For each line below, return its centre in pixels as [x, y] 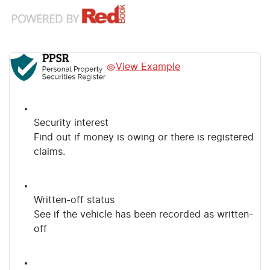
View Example [148, 67]
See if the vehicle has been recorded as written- [143, 215]
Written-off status [74, 200]
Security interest [71, 123]
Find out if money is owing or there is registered [144, 138]
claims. [49, 152]
